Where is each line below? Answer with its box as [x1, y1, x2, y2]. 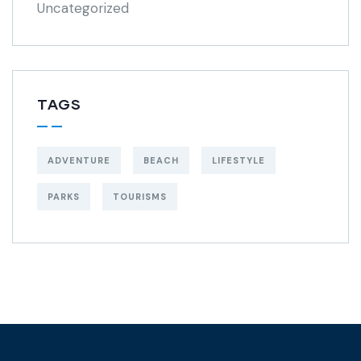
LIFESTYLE [212, 154, 265, 166]
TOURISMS [113, 190, 167, 202]
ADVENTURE [48, 154, 110, 166]
